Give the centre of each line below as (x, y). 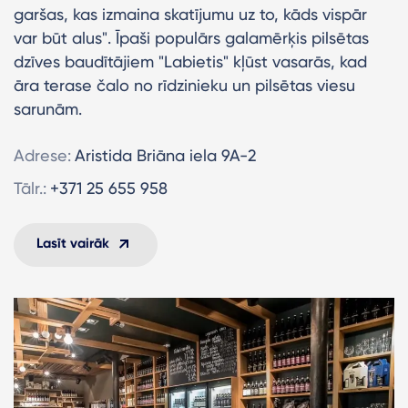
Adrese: (42, 155)
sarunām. (48, 108)
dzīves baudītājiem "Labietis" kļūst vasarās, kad (190, 61)
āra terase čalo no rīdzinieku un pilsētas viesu (184, 85)
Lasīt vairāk (73, 243)
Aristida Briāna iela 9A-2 (165, 155)
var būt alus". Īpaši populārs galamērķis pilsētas (191, 37)
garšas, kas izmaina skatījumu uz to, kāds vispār (190, 14)
